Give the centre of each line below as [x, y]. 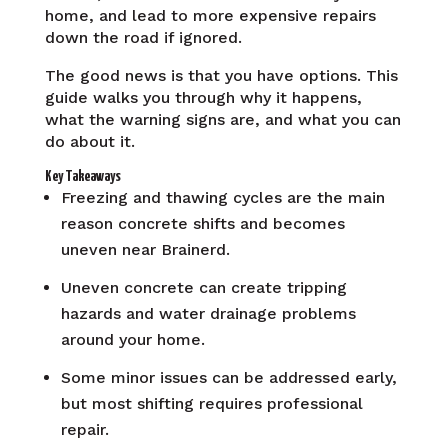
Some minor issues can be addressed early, [228, 377]
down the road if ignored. [143, 37]
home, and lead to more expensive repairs [210, 15]
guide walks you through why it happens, [203, 97]
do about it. [89, 141]
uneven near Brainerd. [145, 249]
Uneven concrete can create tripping [203, 287]
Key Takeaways [82, 176]
